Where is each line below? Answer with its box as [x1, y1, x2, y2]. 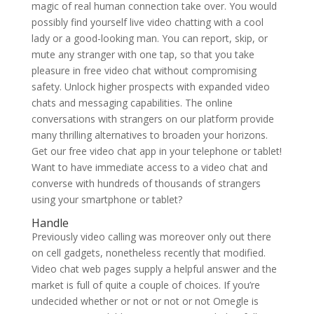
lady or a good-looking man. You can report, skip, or [31, 32, 268, 45]
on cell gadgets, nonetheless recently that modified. [31, 246, 266, 259]
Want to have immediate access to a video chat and [31, 161, 268, 174]
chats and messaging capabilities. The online [31, 96, 233, 109]
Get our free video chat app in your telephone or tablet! [31, 144, 282, 158]
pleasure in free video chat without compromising [31, 64, 257, 77]
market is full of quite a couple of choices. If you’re [31, 278, 260, 292]
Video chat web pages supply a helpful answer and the [31, 262, 277, 275]
